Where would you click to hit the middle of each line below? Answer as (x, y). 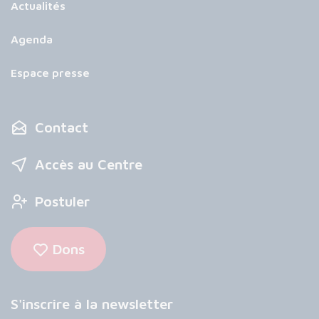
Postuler (62, 201)
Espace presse (50, 73)
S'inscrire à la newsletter (92, 304)
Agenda (32, 39)
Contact (62, 127)
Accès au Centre (89, 164)
